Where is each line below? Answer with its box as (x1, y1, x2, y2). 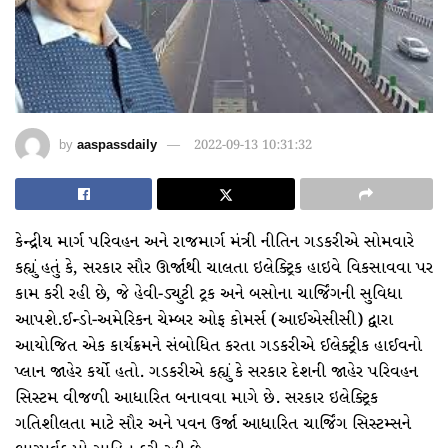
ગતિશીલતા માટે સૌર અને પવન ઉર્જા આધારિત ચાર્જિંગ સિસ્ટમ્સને (15, 411, 411, 437)
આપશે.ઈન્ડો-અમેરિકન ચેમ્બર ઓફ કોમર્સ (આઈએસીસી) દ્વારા (15, 307, 393, 333)
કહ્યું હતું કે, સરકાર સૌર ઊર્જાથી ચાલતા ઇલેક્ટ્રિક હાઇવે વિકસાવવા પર (15, 255, 433, 281)
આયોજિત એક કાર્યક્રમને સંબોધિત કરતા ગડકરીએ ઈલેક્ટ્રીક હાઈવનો (15, 333, 422, 359)
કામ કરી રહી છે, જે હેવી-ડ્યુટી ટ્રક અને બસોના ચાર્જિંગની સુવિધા (15, 281, 402, 307)
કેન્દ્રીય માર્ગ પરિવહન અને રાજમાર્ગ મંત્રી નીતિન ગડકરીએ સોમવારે (15, 229, 414, 255)
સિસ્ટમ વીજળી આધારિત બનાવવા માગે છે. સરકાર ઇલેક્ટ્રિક (15, 385, 378, 411)
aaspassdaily (77, 135, 157, 155)
